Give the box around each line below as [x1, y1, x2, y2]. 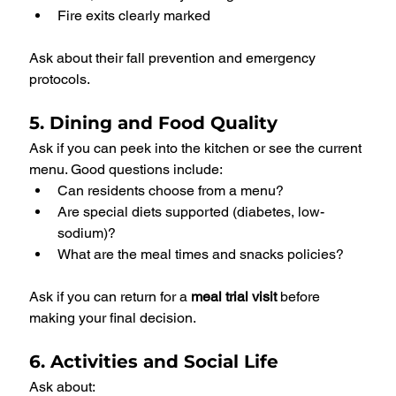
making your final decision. [29, 309, 196, 327]
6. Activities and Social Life [29, 351, 278, 373]
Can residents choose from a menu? [57, 182, 284, 200]
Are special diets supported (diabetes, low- [57, 203, 324, 221]
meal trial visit [191, 288, 277, 306]
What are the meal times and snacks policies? [57, 246, 344, 263]
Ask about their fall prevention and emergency [29, 49, 319, 67]
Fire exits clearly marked [57, 7, 210, 25]
